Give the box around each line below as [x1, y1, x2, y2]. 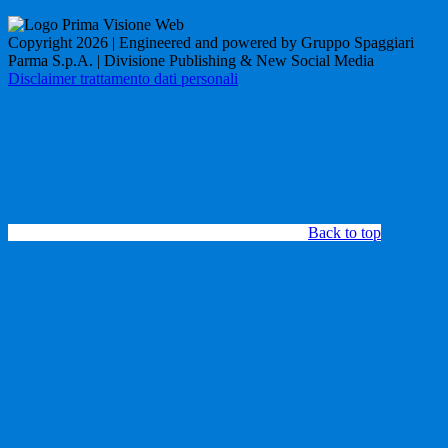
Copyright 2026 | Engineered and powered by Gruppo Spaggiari [8, 33, 414, 51]
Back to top [308, 223, 381, 241]
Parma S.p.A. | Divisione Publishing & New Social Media [8, 51, 374, 69]
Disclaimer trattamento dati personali [8, 69, 238, 87]
